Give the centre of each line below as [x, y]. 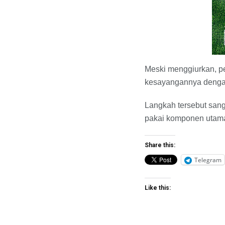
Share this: [160, 145]
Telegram [208, 160]
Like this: [158, 188]
